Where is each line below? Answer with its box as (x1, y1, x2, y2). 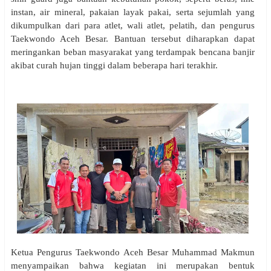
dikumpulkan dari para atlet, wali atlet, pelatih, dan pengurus (11, 20, 255, 30)
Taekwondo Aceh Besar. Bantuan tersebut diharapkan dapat (11, 33, 255, 44)
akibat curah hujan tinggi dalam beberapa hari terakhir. (11, 60, 218, 70)
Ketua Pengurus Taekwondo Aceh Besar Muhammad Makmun (11, 247, 255, 258)
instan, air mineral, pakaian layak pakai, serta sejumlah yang (11, 7, 255, 17)
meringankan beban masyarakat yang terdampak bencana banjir (11, 47, 255, 57)
